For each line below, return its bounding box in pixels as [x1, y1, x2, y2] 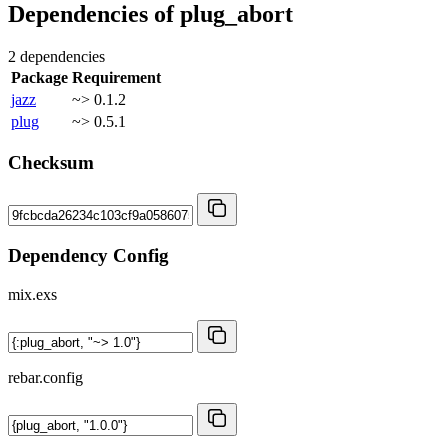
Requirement [72, 68, 161, 86]
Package [11, 68, 68, 86]
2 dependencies [8, 47, 105, 65]
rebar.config [8, 368, 83, 386]
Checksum [8, 152, 94, 174]
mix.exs [8, 285, 57, 303]
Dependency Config [8, 244, 169, 266]
